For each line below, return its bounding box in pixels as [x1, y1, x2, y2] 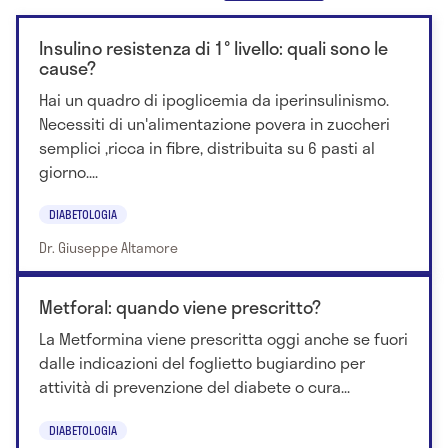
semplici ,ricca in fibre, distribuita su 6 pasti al [39, 135, 375, 160]
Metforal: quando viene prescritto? [39, 293, 321, 322]
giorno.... [39, 159, 98, 184]
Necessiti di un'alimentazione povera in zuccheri [39, 111, 390, 136]
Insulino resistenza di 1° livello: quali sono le [39, 34, 388, 62]
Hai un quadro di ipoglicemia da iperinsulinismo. [39, 87, 389, 112]
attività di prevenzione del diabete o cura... [39, 374, 350, 400]
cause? [39, 54, 96, 82]
